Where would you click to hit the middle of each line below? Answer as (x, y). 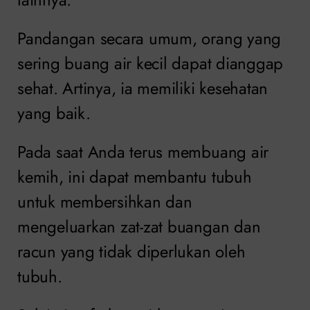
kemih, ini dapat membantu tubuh (135, 176)
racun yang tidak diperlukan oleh (131, 251)
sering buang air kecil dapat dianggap (151, 63)
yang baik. (54, 113)
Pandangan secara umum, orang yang (149, 38)
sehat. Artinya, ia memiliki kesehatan (143, 88)
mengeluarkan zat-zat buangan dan (139, 226)
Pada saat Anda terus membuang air (143, 152)
